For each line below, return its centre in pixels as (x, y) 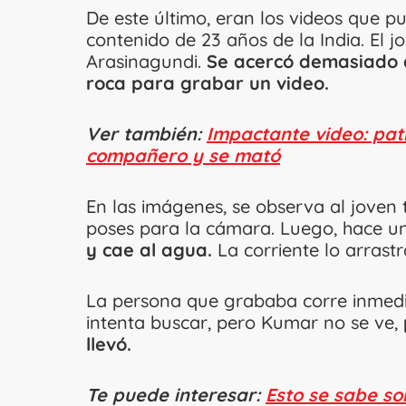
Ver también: (146, 134)
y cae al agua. (149, 250)
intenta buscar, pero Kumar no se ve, (245, 323)
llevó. (111, 344)
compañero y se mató (183, 156)
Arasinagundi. (144, 62)
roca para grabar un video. (210, 83)
